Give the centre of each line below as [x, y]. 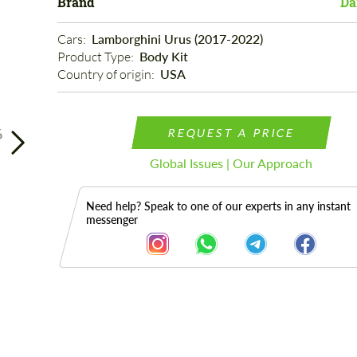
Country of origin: [107, 74]
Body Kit [163, 56]
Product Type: [96, 57]
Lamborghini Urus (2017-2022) [177, 39]
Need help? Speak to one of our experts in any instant [218, 206]
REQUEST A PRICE [231, 133]
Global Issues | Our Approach [231, 163]
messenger [112, 220]
